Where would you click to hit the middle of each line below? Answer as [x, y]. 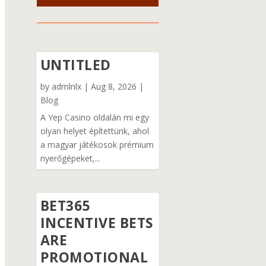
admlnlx [66, 86]
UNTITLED [75, 64]
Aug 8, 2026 [113, 86]
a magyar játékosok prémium [97, 144]
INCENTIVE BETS [96, 222]
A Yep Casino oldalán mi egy [94, 117]
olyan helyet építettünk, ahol [94, 131]
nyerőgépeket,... [70, 158]
